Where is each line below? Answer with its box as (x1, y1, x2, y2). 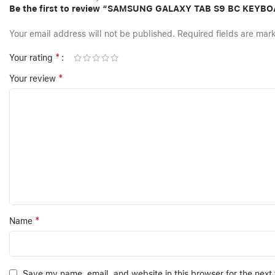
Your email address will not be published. (9, 29, 175, 39)
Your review (9, 74, 58, 84)
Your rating (9, 53, 55, 63)
